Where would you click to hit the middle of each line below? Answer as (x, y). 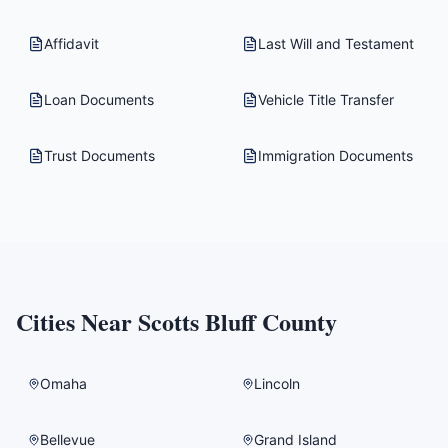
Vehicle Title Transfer (326, 99)
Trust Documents (99, 155)
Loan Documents (99, 99)
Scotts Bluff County (237, 321)
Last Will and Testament (336, 43)
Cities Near (77, 321)
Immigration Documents (335, 155)
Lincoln (277, 383)
